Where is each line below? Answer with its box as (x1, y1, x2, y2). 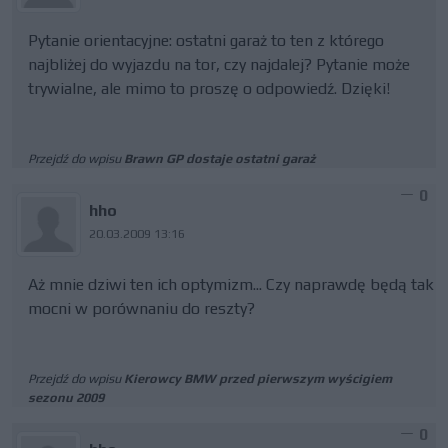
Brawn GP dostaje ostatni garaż (124, 151, 316, 166)
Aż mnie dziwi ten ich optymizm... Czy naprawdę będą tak (28, 275, 434, 294)
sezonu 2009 (28, 390, 104, 405)
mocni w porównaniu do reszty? (28, 299, 255, 318)
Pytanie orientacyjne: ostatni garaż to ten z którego (28, 31, 384, 50)
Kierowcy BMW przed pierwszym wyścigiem (124, 371, 392, 386)
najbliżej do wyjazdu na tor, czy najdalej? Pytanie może (28, 55, 410, 74)
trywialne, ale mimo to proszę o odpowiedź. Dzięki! (28, 79, 390, 98)
